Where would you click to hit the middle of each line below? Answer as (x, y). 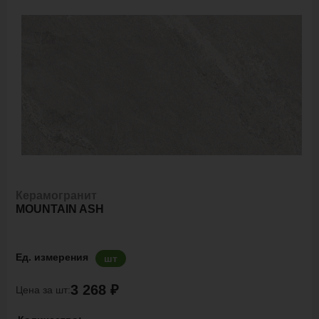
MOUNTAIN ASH (60, 209)
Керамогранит (56, 195)
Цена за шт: (43, 289)
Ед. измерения (52, 257)
